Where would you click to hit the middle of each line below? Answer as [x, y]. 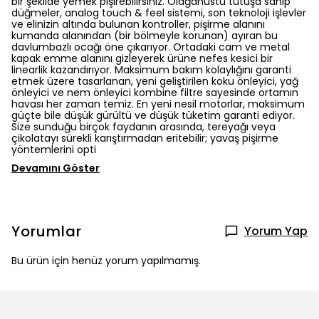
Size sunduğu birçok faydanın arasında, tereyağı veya [143, 127]
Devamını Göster [56, 168]
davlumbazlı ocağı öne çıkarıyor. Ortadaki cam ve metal [151, 47]
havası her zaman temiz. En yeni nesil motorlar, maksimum [158, 104]
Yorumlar [47, 231]
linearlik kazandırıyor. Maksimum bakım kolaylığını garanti [151, 70]
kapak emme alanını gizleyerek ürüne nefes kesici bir [142, 58]
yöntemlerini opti [54, 150]
